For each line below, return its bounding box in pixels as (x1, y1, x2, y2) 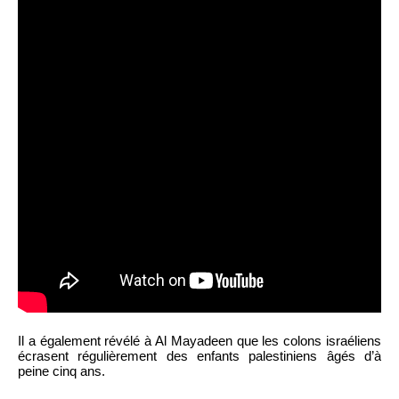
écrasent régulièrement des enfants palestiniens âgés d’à (18, 348, 381, 364)
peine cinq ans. (18, 363, 105, 379)
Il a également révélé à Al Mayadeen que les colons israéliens (18, 333, 381, 349)
